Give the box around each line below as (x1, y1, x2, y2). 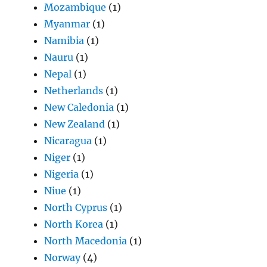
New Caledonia (44, 101, 114, 114)
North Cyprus (44, 201, 108, 214)
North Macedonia (44, 235, 128, 247)
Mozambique (44, 1, 107, 14)
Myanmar (44, 18, 91, 30)
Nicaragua (44, 135, 92, 147)
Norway (44, 252, 81, 264)
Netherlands (44, 85, 104, 97)
